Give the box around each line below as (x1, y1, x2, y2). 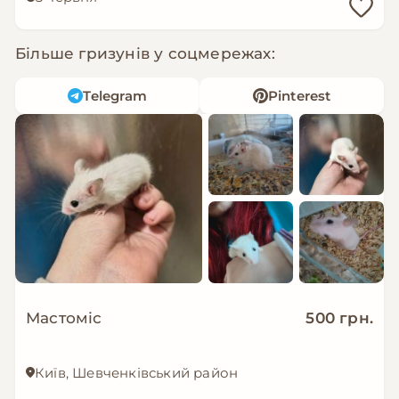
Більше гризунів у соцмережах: (15, 44, 275, 62)
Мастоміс (26, 308, 102, 327)
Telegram (83, 86, 148, 104)
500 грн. (305, 308, 373, 327)
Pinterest (267, 86, 331, 104)
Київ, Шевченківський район (35, 363, 239, 381)
